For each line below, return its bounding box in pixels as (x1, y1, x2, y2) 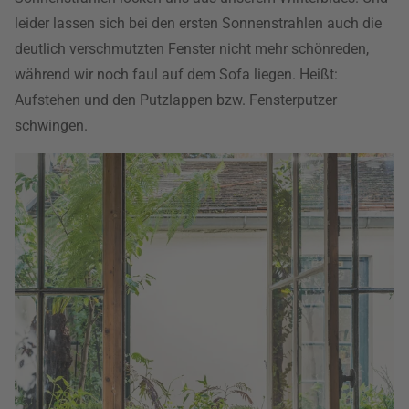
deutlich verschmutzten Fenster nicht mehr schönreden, (15, 40, 369, 58)
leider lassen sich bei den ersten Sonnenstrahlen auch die (15, 15, 382, 33)
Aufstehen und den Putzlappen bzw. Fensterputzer (15, 91, 337, 110)
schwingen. (15, 117, 88, 135)
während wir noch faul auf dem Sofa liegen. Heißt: (15, 66, 338, 84)
